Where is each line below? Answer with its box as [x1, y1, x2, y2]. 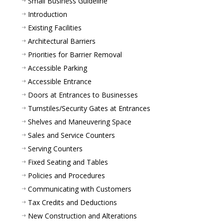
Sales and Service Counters [28, 130, 115, 140]
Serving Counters [28, 143, 83, 153]
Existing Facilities [28, 22, 82, 32]
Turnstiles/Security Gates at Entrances [28, 103, 150, 113]
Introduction [28, 9, 67, 19]
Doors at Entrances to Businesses [28, 90, 138, 100]
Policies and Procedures [28, 170, 105, 180]
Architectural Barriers [28, 36, 96, 46]
